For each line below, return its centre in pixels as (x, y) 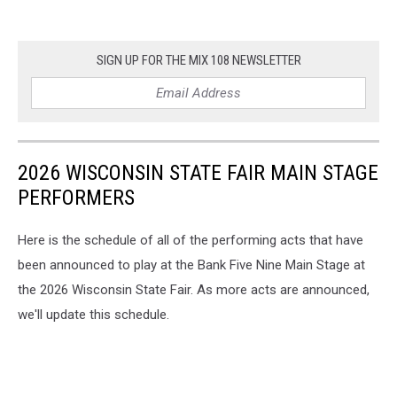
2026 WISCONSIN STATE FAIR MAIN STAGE (198, 173)
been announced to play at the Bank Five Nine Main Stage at (191, 265)
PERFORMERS (76, 198)
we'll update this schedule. (93, 315)
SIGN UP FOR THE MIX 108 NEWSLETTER (198, 61)
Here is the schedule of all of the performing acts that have (191, 241)
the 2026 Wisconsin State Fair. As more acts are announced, (194, 290)
